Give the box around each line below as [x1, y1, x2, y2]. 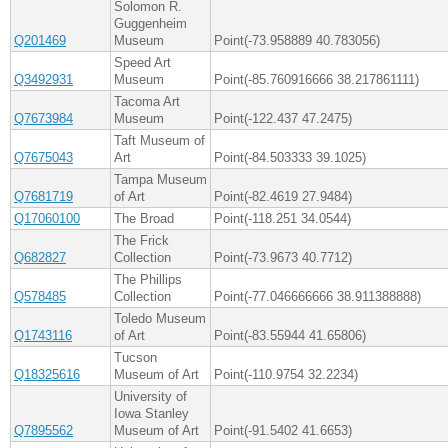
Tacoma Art [114, 94, 180, 110]
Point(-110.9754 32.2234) [214, 367, 358, 383]
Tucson [114, 350, 157, 366]
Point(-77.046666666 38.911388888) [214, 289, 421, 305]
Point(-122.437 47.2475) [214, 111, 352, 127]
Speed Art [114, 55, 171, 71]
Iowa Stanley [114, 406, 189, 422]
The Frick [114, 233, 169, 249]
